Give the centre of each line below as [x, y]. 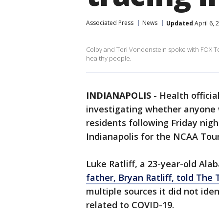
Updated [180, 23]
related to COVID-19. [130, 205]
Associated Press [110, 23]
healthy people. [109, 58]
